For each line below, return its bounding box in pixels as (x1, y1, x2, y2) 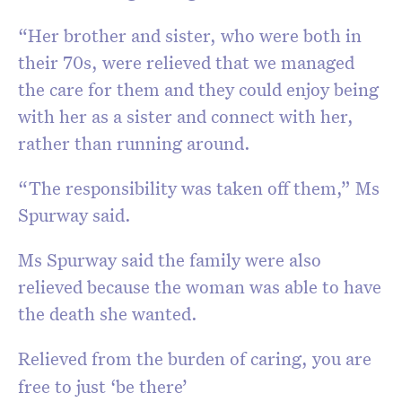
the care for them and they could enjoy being (18, 77, 379, 101)
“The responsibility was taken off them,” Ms (18, 176, 380, 200)
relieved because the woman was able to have (18, 275, 381, 299)
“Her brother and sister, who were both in (18, 23, 362, 48)
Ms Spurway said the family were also (18, 248, 321, 272)
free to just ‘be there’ (18, 374, 192, 398)
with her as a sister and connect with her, (18, 104, 354, 128)
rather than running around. (18, 131, 255, 155)
